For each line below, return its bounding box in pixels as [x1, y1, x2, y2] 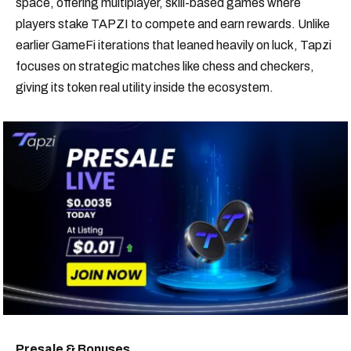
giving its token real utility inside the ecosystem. [16, 81, 273, 95]
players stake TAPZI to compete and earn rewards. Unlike [16, 17, 330, 31]
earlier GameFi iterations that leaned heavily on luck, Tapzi [16, 38, 331, 52]
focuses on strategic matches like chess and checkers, [16, 60, 314, 74]
